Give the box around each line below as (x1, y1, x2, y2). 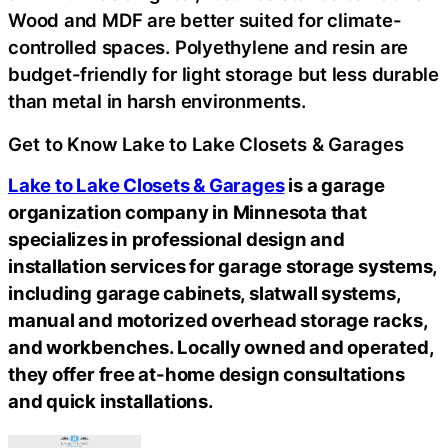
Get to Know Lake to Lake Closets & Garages (8, 132, 404, 155)
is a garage (284, 174, 385, 196)
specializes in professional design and (8, 228, 345, 250)
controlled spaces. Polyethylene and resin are (8, 36, 409, 58)
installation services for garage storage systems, (8, 255, 438, 277)
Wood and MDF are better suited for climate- (8, 9, 402, 31)
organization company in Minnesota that (8, 201, 367, 223)
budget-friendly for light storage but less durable (8, 63, 439, 85)
